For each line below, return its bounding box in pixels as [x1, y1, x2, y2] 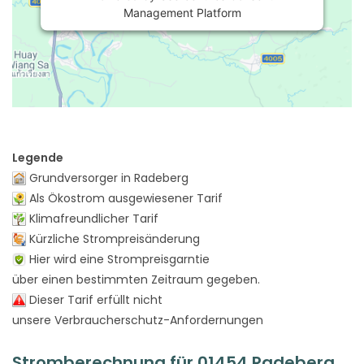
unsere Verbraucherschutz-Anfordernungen [12, 311, 263, 328]
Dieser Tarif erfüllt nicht [26, 291, 162, 308]
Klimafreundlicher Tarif [26, 210, 158, 227]
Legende [12, 149, 63, 166]
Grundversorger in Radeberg [26, 169, 188, 186]
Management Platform [123, 5, 241, 19]
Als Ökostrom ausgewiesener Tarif [26, 189, 223, 206]
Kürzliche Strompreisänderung [26, 230, 200, 247]
